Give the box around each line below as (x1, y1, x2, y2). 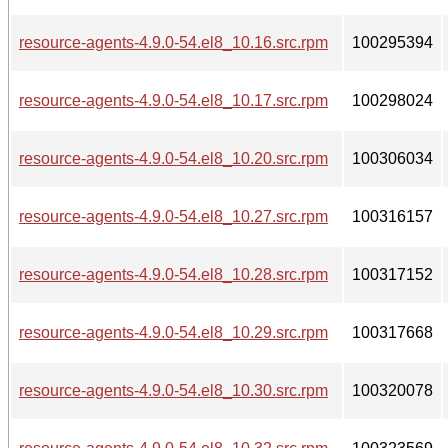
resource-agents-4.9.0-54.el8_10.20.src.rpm (19, 149, 328, 167)
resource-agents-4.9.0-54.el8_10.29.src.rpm (19, 323, 328, 341)
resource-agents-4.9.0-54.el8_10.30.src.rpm (19, 381, 328, 399)
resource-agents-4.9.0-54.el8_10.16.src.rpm (19, 33, 328, 51)
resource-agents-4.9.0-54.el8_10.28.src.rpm (19, 265, 328, 283)
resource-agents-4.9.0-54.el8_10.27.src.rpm (19, 207, 328, 225)
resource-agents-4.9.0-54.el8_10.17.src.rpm (19, 91, 328, 109)
